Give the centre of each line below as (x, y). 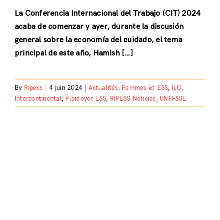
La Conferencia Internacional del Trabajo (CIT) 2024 (108, 14)
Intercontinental (38, 99)
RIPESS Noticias (133, 99)
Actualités (103, 88)
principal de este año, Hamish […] (74, 54)
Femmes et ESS (145, 88)
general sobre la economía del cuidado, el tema (98, 40)
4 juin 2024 (66, 88)
